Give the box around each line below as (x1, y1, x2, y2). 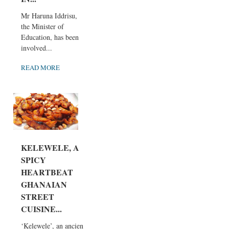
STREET (21, 190, 54, 202)
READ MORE (21, 63, 60, 73)
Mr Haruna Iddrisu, (21, 11, 77, 21)
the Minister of (21, 21, 64, 32)
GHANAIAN (21, 178, 67, 190)
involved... (21, 43, 52, 53)
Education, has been (21, 32, 79, 42)
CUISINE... (21, 202, 62, 215)
